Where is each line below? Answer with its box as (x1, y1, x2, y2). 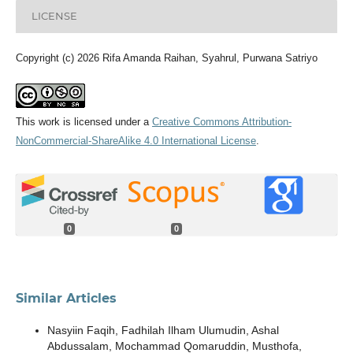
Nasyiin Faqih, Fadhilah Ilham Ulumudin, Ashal (46, 324, 279, 337)
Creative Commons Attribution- (151, 115, 292, 128)
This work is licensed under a (15, 115, 152, 128)
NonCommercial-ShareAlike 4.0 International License (15, 134, 256, 147)
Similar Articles (15, 291, 117, 307)
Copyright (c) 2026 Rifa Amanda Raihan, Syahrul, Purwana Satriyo (15, 51, 318, 64)
